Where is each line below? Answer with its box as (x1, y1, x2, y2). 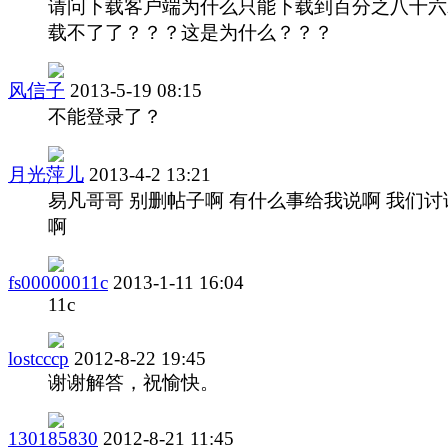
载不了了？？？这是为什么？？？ (48, 21, 333, 43)
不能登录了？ (48, 105, 162, 127)
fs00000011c (8, 271, 108, 293)
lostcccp (8, 347, 69, 369)
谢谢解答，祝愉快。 (48, 371, 219, 393)
